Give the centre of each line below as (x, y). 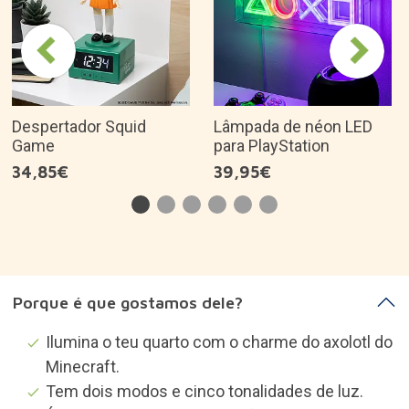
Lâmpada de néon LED (293, 126)
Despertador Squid (79, 126)
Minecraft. (82, 366)
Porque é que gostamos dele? (127, 302)
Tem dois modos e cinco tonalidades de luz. (204, 391)
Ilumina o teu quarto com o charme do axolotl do (219, 341)
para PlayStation (272, 146)
